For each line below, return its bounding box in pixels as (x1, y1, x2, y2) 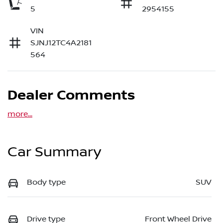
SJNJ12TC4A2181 (30, 38, 92, 48)
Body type (27, 178, 66, 187)
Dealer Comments (7, 87, 135, 105)
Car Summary (7, 144, 101, 161)
